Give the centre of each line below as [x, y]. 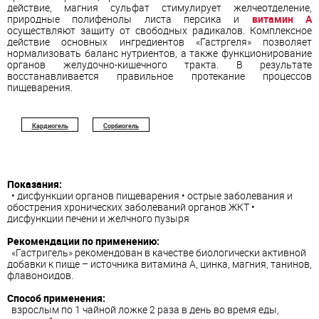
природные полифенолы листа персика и [130, 19]
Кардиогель [50, 125]
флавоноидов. [40, 275]
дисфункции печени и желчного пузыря [98, 218]
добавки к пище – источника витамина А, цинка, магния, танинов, [159, 263]
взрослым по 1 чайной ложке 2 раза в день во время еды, [143, 309]
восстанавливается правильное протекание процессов [159, 75]
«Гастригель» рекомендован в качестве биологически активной [157, 252]
